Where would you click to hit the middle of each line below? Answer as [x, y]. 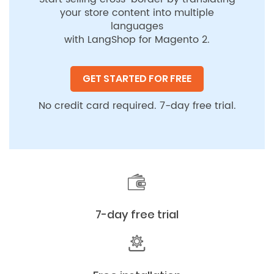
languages [137, 26]
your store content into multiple [137, 13]
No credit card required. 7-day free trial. [137, 106]
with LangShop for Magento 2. [137, 40]
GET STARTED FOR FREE [137, 79]
